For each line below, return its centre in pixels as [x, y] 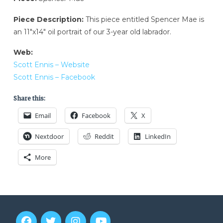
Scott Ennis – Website [51, 65]
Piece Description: [48, 19]
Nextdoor [49, 137]
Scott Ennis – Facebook [54, 77]
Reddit [104, 137]
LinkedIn [158, 137]
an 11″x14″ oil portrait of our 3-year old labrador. [92, 32]
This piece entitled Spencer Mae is [144, 19]
